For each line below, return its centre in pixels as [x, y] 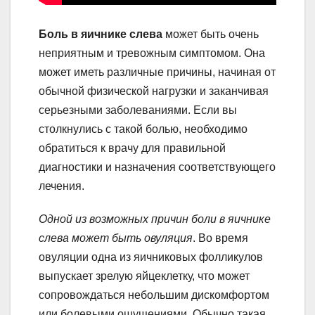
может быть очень [211, 34]
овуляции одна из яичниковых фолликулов [151, 257]
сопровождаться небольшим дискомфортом [154, 295]
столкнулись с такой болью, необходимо [143, 129]
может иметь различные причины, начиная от [157, 72]
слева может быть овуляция [116, 238]
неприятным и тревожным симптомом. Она [152, 53]
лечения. [62, 186]
